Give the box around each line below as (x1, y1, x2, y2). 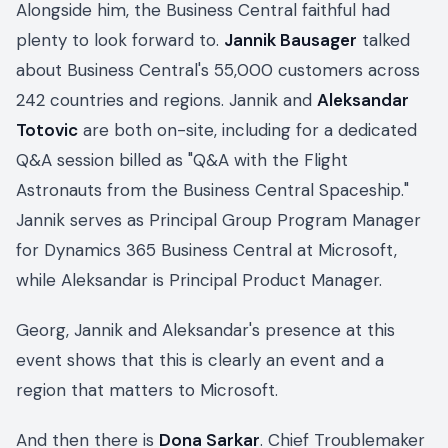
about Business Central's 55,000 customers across (16, 59, 420, 82)
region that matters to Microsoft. (16, 379, 278, 402)
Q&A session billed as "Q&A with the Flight (16, 149, 348, 172)
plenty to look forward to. (16, 29, 224, 52)
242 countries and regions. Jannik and (16, 89, 317, 112)
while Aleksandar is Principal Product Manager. (16, 269, 382, 292)
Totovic (16, 119, 78, 142)
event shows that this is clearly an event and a (16, 349, 384, 372)
